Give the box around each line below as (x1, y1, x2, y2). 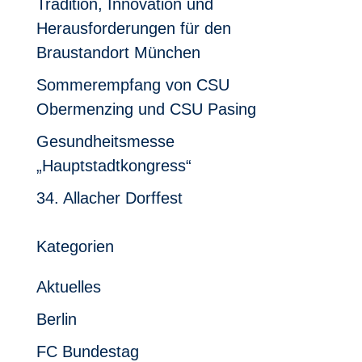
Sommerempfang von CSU (36, 75, 229, 94)
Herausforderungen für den (36, 19, 231, 37)
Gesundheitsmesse (36, 132, 175, 150)
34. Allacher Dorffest (36, 188, 183, 207)
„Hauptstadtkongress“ (36, 156, 192, 175)
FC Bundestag (36, 342, 139, 360)
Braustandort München (36, 43, 200, 61)
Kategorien (36, 237, 114, 255)
